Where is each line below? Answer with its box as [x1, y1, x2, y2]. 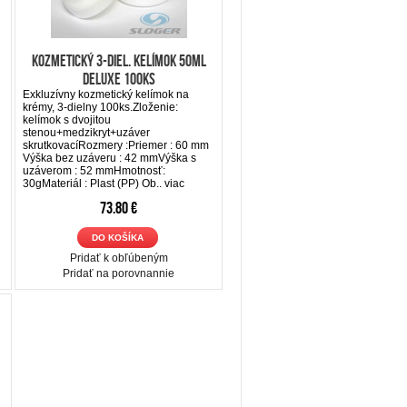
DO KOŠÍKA [91, 232, 144, 243]
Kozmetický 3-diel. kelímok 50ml [31, 51, 206, 70]
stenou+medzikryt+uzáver [23, 125, 150, 139]
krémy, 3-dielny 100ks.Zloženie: [23, 100, 178, 114]
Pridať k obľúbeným [69, 251, 168, 264]
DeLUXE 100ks [82, 69, 155, 88]
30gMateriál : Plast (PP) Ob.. [23, 176, 164, 190]
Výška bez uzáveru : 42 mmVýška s [23, 151, 196, 164]
